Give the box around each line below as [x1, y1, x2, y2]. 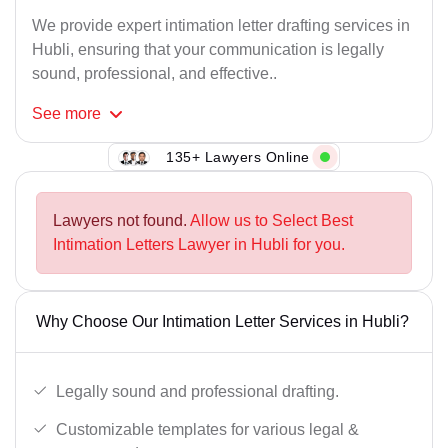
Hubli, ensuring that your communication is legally [32, 41, 384, 59]
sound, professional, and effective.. [32, 65, 277, 83]
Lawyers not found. [53, 212, 190, 230]
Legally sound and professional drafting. [56, 382, 339, 400]
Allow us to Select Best [190, 212, 353, 230]
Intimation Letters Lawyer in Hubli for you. [53, 236, 345, 254]
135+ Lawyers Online [166, 148, 310, 165]
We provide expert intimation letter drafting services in [32, 17, 410, 35]
